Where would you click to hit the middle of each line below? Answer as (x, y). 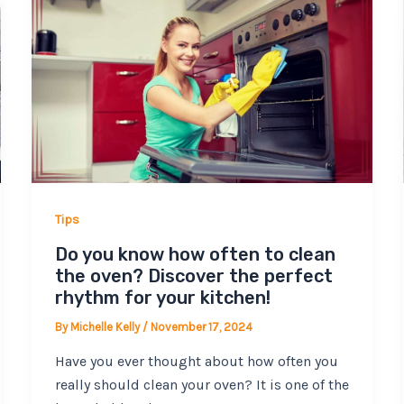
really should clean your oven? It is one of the (202, 384)
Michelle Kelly (106, 327)
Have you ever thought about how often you (196, 361)
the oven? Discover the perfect (193, 276)
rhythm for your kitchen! (162, 298)
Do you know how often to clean (195, 255)
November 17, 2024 (201, 327)
